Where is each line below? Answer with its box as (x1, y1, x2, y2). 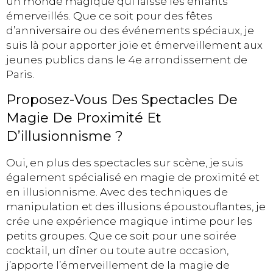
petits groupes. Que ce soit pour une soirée (6, 229, 236, 242)
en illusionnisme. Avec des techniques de (6, 185, 228, 198)
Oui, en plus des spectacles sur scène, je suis (6, 156, 243, 169)
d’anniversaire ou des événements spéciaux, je (6, 24, 254, 37)
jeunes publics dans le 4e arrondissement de (6, 54, 247, 66)
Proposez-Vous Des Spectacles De (6, 91, 238, 108)
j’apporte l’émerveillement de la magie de (6, 258, 230, 271)
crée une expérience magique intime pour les (6, 214, 252, 227)
